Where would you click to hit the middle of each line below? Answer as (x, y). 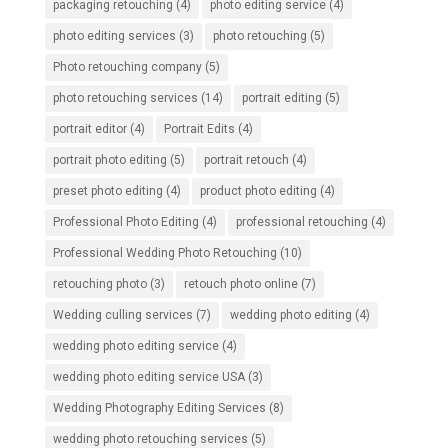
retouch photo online (240, 284)
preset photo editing (107, 191)
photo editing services (114, 36)
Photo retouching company (127, 67)
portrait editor (89, 129)
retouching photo (99, 284)
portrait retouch (246, 160)
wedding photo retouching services (150, 439)
